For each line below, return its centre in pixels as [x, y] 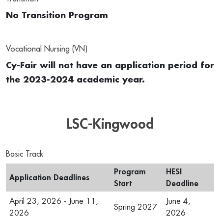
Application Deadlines [49, 178]
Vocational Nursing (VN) [47, 49]
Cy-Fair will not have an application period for [110, 66]
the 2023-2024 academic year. [77, 80]
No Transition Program [57, 15]
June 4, [178, 201]
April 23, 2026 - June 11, [54, 201]
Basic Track [25, 154]
